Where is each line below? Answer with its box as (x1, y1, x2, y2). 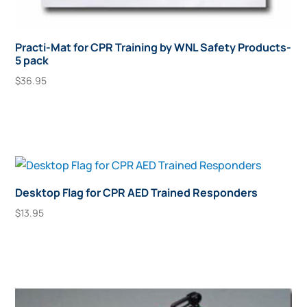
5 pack (15, 52, 49, 68)
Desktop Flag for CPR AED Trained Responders (15, 184, 258, 200)
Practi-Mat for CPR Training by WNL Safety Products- (15, 39, 292, 55)
